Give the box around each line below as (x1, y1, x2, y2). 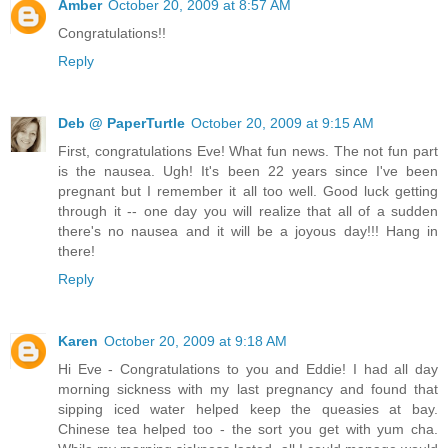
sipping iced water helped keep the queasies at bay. (58, 400, 438, 417)
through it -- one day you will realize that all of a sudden (58, 202, 438, 219)
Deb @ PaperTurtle (58, 114, 185, 131)
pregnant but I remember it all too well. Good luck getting (58, 182, 438, 199)
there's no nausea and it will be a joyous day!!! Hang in (58, 222, 438, 239)
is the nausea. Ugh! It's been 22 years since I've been (58, 162, 438, 179)
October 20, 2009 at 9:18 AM (104, 332, 287, 349)
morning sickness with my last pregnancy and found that (58, 380, 438, 397)
